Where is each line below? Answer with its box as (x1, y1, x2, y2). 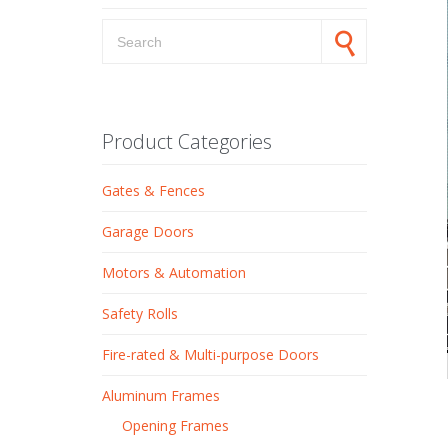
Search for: (101, 18, 171, 38)
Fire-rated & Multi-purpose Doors (102, 345, 319, 365)
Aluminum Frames (102, 386, 220, 406)
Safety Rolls (102, 304, 178, 324)
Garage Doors (102, 222, 194, 242)
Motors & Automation (102, 263, 246, 283)
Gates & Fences (102, 181, 205, 201)
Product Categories (102, 128, 272, 156)
